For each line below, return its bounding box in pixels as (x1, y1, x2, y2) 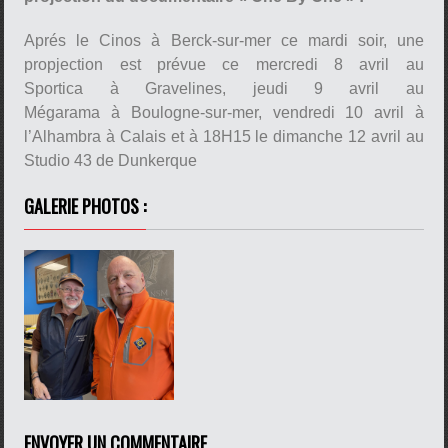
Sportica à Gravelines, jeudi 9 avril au (24, 79, 424, 97)
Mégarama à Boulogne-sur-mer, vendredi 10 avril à (24, 103, 424, 121)
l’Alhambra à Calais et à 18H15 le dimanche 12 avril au (24, 127, 424, 145)
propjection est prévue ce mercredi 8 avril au (24, 55, 424, 73)
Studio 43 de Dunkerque (24, 151, 202, 169)
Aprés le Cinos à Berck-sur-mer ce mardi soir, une (24, 31, 424, 49)
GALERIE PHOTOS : (24, 192, 147, 219)
